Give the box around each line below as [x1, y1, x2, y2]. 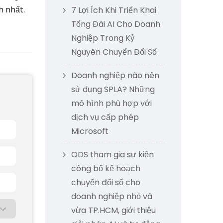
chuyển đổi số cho [71, 177, 140, 188]
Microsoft [71, 125, 109, 137]
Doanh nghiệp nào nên [71, 70, 159, 81]
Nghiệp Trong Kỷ [71, 32, 134, 44]
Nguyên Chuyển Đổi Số [71, 46, 157, 58]
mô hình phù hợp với [71, 98, 152, 109]
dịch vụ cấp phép [71, 111, 139, 123]
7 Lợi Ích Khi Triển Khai [71, 4, 156, 16]
